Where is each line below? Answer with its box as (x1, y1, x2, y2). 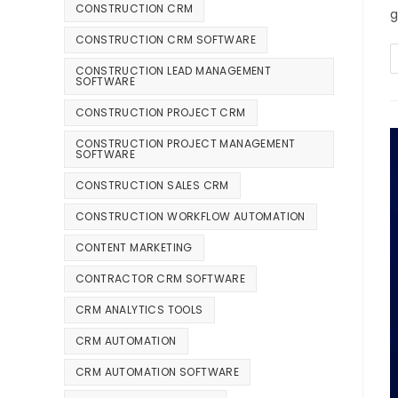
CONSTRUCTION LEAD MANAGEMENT (76, 63, 272, 79)
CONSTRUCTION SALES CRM (76, 178, 229, 194)
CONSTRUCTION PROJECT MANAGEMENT (76, 136, 296, 152)
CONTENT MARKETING (76, 240, 193, 256)
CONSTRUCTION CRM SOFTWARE (76, 32, 256, 48)
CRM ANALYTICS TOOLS (76, 302, 203, 318)
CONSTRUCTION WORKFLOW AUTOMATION (76, 209, 306, 225)
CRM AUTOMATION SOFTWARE (76, 364, 240, 380)
